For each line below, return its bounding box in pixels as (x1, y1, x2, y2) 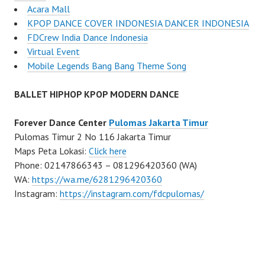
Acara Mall (27, 3, 70, 15)
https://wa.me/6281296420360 (32, 173, 162, 186)
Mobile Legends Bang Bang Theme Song (27, 60, 186, 72)
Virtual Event (27, 46, 80, 58)
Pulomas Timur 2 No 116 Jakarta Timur (14, 131, 171, 143)
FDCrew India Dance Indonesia (27, 31, 148, 44)
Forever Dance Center (14, 117, 109, 129)
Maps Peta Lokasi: (14, 145, 89, 157)
